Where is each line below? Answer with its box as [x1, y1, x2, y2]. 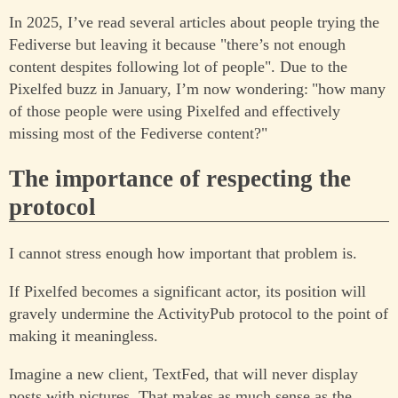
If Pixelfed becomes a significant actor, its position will [9, 282, 366, 300]
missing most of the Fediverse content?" [9, 123, 267, 142]
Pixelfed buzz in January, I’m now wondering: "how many [9, 79, 386, 98]
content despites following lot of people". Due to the [9, 57, 347, 76]
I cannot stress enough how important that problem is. [9, 243, 357, 262]
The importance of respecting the [9, 165, 351, 193]
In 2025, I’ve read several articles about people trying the [9, 12, 379, 31]
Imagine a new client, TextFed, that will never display [9, 364, 358, 383]
